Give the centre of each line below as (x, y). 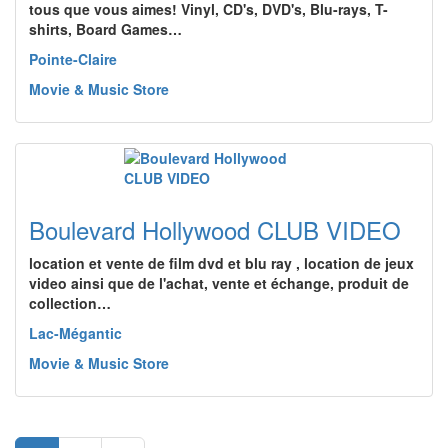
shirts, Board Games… (105, 29)
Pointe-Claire (73, 59)
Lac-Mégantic (75, 333)
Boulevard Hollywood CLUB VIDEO (215, 229)
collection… (70, 303)
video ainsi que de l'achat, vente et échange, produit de (219, 283)
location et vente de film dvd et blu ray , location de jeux (221, 263)
